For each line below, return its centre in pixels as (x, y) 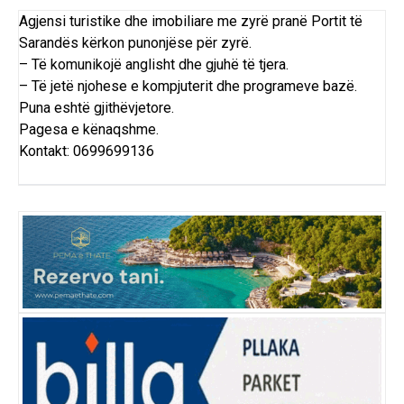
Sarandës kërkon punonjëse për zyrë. (135, 43)
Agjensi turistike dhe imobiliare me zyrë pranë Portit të (191, 22)
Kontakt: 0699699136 (87, 151)
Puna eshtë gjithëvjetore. (96, 108)
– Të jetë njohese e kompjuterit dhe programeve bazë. (188, 87)
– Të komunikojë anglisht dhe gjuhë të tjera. (154, 65)
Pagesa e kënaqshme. (89, 130)
